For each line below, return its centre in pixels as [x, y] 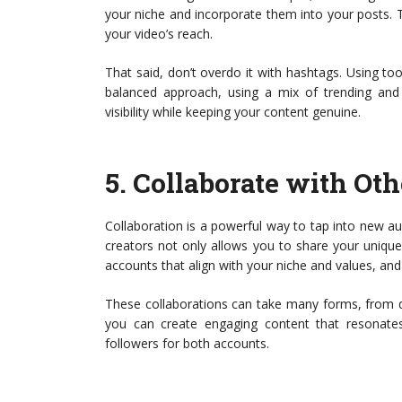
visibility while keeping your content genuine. [233, 112]
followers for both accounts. [187, 344]
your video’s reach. [159, 34]
